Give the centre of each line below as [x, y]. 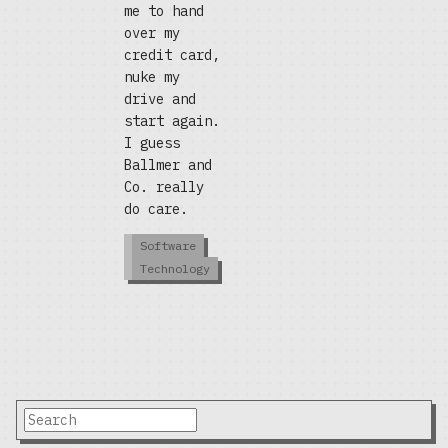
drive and [160, 99]
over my [152, 33]
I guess [152, 143]
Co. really [164, 187]
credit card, [172, 55]
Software [168, 245]
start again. [172, 121]
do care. [156, 209]
